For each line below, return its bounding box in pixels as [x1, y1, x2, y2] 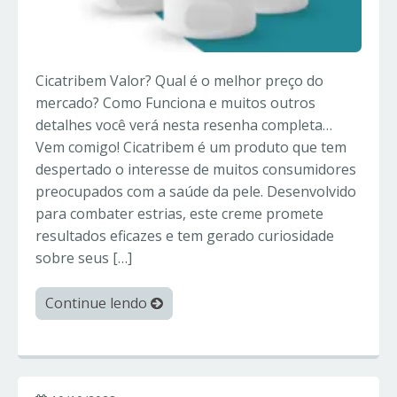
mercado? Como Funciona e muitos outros [35, 93, 315, 113]
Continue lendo [45, 293, 151, 314]
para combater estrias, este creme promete [35, 204, 323, 224]
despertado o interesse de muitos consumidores [35, 160, 356, 180]
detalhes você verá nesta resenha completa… [35, 115, 332, 136]
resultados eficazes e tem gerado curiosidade [35, 226, 334, 246]
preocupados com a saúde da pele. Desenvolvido [35, 182, 356, 202]
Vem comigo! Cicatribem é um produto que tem [35, 137, 346, 158]
